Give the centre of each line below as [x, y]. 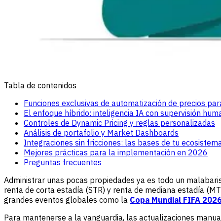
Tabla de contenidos [40, 85]
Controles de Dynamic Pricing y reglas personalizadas [119, 123]
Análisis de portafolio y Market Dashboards [101, 132]
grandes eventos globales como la [67, 200]
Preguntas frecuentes [63, 162]
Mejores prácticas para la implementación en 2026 [116, 152]
